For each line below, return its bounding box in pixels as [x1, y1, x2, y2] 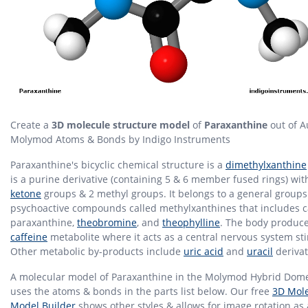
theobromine [77, 216, 137, 230]
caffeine [10, 230, 47, 244]
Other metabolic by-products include [10, 245, 184, 258]
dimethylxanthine [225, 158, 307, 172]
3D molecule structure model [52, 118, 190, 132]
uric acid [184, 245, 223, 258]
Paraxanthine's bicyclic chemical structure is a [10, 158, 225, 172]
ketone [10, 187, 41, 201]
